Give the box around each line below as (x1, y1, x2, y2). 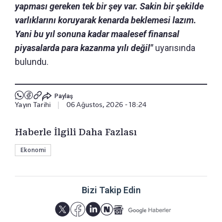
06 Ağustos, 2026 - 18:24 (66, 101, 147, 109)
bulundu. (15, 56, 49, 67)
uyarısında (153, 43, 195, 53)
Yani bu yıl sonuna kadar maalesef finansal (15, 29, 179, 39)
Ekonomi (20, 147, 46, 154)
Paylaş (54, 92, 73, 100)
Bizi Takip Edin (81, 185, 141, 195)
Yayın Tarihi (15, 101, 51, 109)
